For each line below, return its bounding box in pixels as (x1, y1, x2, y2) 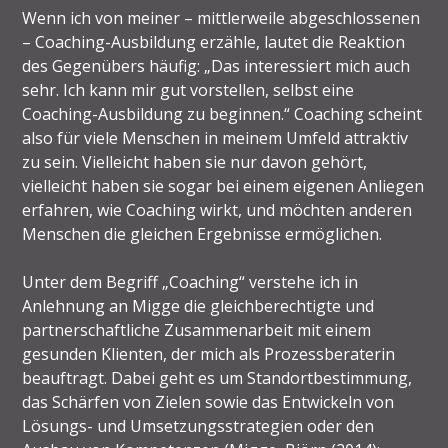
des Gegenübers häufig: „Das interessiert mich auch (22, 54, 411, 77)
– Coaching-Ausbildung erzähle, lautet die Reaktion (22, 30, 406, 53)
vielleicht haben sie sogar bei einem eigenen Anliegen (22, 174, 425, 197)
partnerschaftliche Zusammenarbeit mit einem (22, 318, 372, 341)
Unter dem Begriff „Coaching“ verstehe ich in (22, 270, 359, 293)
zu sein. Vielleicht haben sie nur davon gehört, (22, 150, 368, 173)
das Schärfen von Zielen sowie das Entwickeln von (22, 390, 395, 413)
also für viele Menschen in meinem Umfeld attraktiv (22, 126, 409, 149)
